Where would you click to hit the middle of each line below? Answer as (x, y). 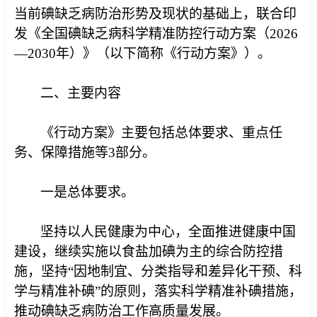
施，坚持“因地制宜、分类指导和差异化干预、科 (158, 271)
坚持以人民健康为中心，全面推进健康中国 (168, 232)
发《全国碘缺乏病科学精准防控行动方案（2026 (156, 34)
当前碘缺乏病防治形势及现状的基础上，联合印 (155, 14)
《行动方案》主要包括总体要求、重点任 (161, 133)
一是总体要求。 (87, 192)
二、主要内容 (81, 93)
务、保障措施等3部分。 (85, 152)
